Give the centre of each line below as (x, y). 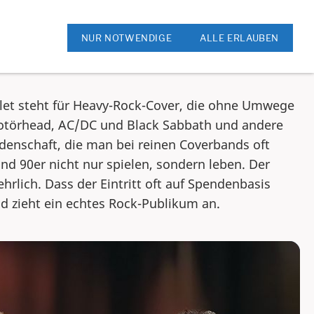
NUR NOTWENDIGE (127, 38)
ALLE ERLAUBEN (239, 38)
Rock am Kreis (60, 17)
